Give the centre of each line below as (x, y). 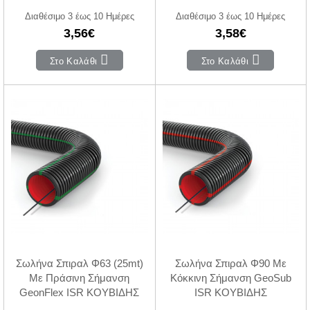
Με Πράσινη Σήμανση (80, 278)
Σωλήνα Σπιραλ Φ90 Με (230, 264)
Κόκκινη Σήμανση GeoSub (230, 278)
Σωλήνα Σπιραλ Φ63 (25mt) (79, 264)
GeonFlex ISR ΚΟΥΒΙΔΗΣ (80, 293)
